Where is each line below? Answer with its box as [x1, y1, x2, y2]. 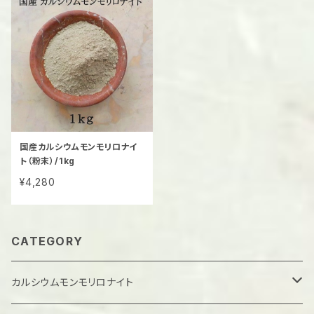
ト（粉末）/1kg [20, 156, 76, 166]
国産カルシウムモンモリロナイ [20, 142, 138, 152]
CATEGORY [11, 234, 83, 248]
